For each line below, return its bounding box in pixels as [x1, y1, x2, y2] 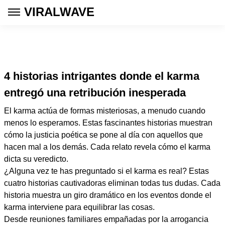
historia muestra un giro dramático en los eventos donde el [4, 191, 211, 199]
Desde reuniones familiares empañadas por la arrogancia [4, 215, 208, 223]
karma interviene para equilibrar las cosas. [4, 203, 155, 211]
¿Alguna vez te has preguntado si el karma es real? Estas [4, 167, 209, 175]
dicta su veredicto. [4, 155, 68, 163]
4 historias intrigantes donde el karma [4, 70, 199, 82]
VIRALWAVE [24, 5, 94, 19]
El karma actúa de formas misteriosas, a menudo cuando [4, 106, 205, 115]
